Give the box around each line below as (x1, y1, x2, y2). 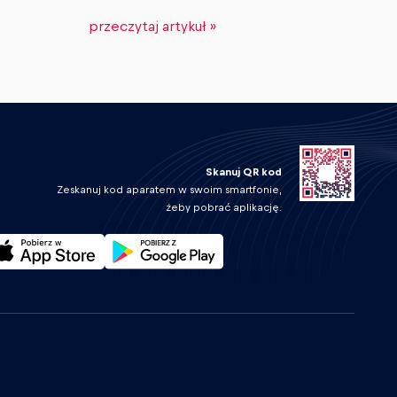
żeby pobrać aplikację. (165, 202, 282, 214)
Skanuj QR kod (205, 167, 282, 178)
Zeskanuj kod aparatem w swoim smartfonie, (56, 184, 282, 196)
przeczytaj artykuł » (88, 19, 216, 35)
